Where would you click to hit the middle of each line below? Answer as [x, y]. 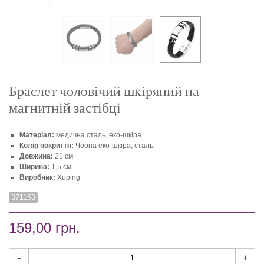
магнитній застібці [65, 108]
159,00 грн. [44, 228]
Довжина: [36, 156]
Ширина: [34, 167]
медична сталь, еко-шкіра [98, 135]
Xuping [68, 178]
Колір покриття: [47, 146]
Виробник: [37, 178]
